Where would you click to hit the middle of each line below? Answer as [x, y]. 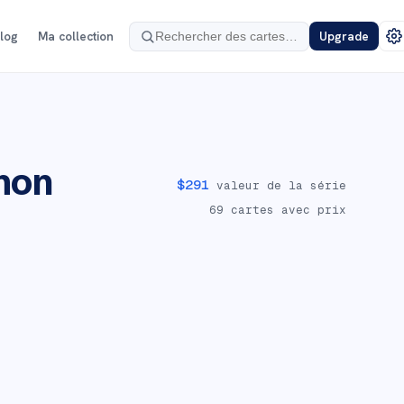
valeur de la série [278, 185]
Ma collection [75, 36]
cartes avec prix [285, 209]
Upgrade [344, 36]
